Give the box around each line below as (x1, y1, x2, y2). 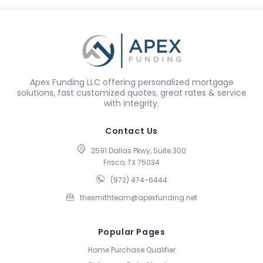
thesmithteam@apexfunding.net (79, 193, 197, 203)
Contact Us (105, 125, 158, 137)
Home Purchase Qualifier (87, 245, 176, 255)
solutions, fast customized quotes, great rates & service (16, 87, 247, 99)
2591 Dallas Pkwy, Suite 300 (90, 146, 186, 156)
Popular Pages (97, 226, 166, 238)
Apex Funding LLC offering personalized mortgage (29, 76, 234, 88)
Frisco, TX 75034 (103, 157, 160, 167)
